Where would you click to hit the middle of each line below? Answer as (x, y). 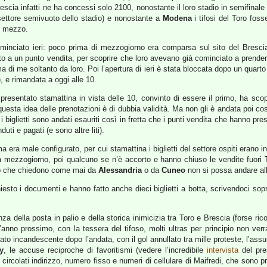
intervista (222, 250)
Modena (177, 18)
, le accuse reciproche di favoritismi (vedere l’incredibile (105, 250)
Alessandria (120, 170)
